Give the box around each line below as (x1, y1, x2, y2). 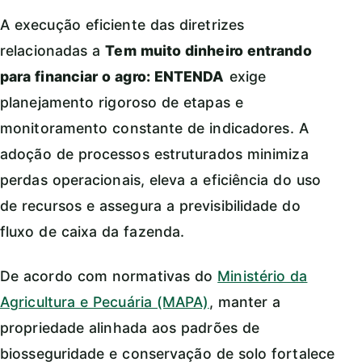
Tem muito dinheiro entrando (105, 42, 312, 60)
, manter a (208, 293, 281, 311)
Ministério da (217, 267, 308, 285)
